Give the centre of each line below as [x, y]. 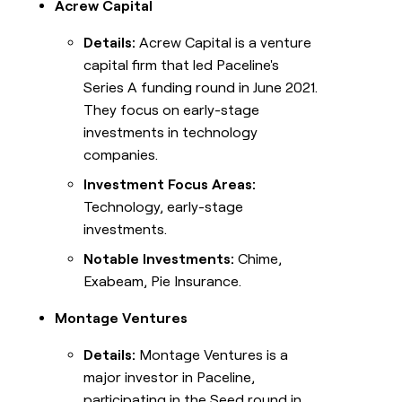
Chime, [258, 259]
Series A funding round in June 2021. [201, 88]
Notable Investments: [159, 259]
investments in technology [171, 133]
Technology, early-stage [164, 207]
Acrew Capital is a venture [224, 43]
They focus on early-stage [172, 110]
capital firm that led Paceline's [182, 66]
